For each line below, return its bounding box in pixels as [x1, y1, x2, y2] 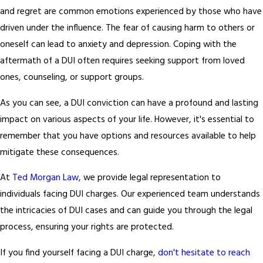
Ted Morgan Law [12, 171, 79, 186]
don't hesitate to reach [158, 245, 250, 261]
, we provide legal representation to [79, 171, 221, 186]
